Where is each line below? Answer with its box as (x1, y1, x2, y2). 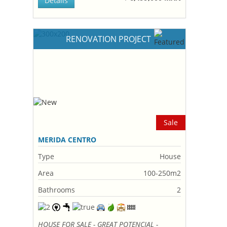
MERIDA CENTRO (38, 135, 97, 144)
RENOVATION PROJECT (66, 33, 154, 45)
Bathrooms (38, 185, 75, 195)
